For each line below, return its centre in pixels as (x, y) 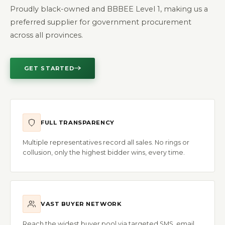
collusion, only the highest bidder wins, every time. (104, 152)
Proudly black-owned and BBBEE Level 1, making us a (109, 9)
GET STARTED (49, 68)
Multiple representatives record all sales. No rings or (106, 142)
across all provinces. (46, 35)
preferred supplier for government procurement (101, 22)
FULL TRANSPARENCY (78, 122)
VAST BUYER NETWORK (81, 204)
